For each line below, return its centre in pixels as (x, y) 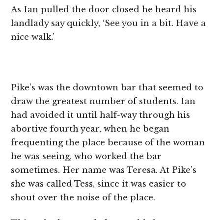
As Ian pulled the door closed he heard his (104, 9)
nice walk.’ (33, 37)
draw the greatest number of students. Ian (103, 101)
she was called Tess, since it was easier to (99, 184)
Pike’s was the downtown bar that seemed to (107, 87)
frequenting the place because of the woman (108, 142)
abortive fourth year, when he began (90, 129)
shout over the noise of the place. (83, 197)
